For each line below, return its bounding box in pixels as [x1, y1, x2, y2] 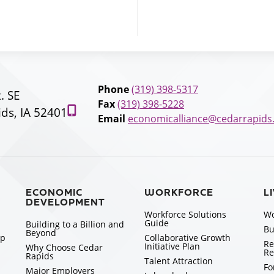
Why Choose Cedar [26, 242, 103, 253]
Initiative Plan [144, 240, 201, 252]
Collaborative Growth [144, 232, 231, 243]
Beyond [26, 227, 57, 239]
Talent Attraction [144, 255, 213, 267]
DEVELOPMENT [26, 196, 106, 209]
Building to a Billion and [26, 218, 125, 230]
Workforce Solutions [144, 209, 227, 220]
